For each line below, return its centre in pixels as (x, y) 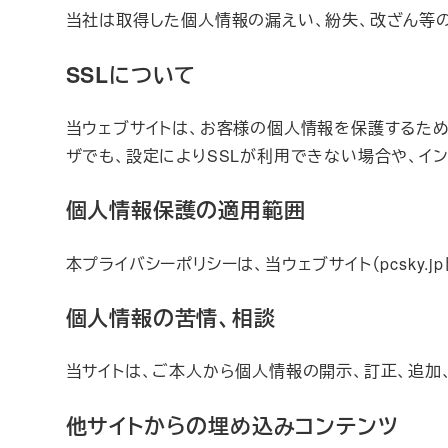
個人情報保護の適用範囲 (185, 210)
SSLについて (131, 74)
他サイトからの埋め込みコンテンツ (232, 425)
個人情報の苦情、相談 (170, 318)
